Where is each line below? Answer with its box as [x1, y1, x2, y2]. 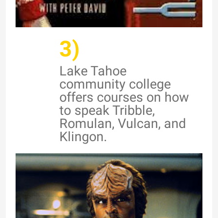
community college [59, 76, 171, 92]
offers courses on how [59, 89, 189, 105]
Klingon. [59, 128, 107, 145]
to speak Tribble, [59, 102, 155, 118]
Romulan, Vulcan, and [59, 115, 186, 131]
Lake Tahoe [59, 63, 127, 79]
